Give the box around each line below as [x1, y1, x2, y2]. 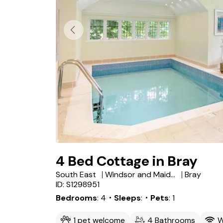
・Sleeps [106, 193, 141, 203]
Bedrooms [56, 193, 97, 203]
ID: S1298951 [56, 179, 100, 190]
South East [56, 169, 96, 180]
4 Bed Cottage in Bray [56, 152, 198, 170]
